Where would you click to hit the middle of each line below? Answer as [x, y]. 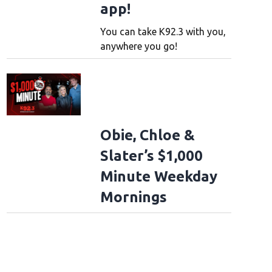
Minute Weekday [158, 177]
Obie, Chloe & [147, 135]
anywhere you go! [138, 46]
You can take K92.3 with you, [163, 32]
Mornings [133, 197]
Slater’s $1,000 [151, 156]
